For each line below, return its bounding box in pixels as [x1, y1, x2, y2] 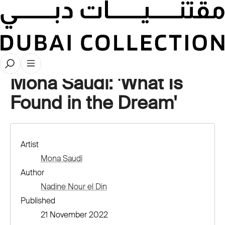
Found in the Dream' [10, 91, 177, 115]
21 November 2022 [41, 209, 108, 220]
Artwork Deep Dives [24, 56, 97, 67]
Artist [21, 139, 39, 150]
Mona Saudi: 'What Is [10, 72, 183, 95]
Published [21, 195, 55, 206]
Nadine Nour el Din [41, 181, 107, 192]
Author [21, 167, 44, 178]
